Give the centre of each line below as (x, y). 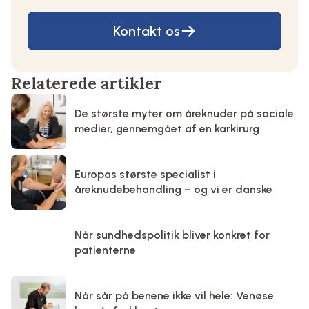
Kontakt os (146, 31)
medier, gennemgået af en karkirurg (167, 128)
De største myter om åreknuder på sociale (184, 113)
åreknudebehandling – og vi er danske (173, 189)
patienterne (105, 250)
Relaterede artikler (87, 83)
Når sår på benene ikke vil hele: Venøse (174, 295)
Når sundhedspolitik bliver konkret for (172, 235)
